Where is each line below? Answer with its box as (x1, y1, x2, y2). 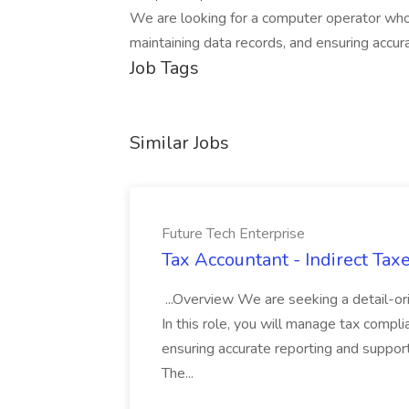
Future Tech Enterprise (162, 224, 305, 244)
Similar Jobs (130, 131, 229, 155)
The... (162, 363, 197, 383)
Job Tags (130, 56, 199, 80)
